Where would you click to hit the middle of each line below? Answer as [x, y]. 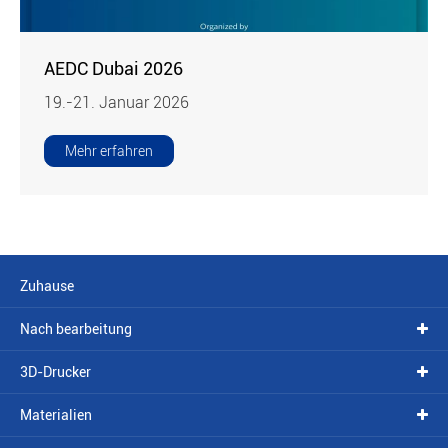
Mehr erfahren [109, 151]
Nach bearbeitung [76, 329]
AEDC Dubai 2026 [114, 69]
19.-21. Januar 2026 [117, 103]
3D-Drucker [55, 372]
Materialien [56, 415]
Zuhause [47, 286]
